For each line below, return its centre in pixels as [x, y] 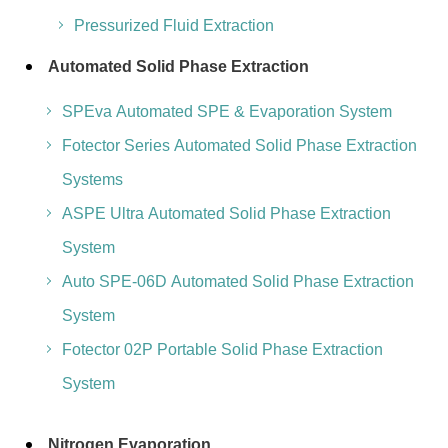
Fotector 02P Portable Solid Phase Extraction [222, 349]
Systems [92, 179]
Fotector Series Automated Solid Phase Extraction [239, 145]
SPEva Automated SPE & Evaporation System [226, 111]
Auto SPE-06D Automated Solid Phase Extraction [237, 281]
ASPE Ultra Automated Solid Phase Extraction [226, 213]
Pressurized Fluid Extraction [173, 25]
